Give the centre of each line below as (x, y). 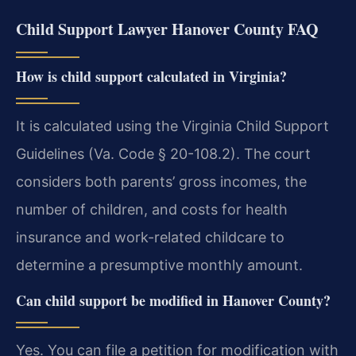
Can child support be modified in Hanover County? (173, 301)
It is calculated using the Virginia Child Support (172, 126)
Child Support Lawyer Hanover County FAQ (167, 29)
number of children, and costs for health (152, 209)
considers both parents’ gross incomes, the (161, 181)
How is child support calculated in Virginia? (151, 76)
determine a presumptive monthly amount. (159, 265)
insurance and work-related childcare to (150, 237)
